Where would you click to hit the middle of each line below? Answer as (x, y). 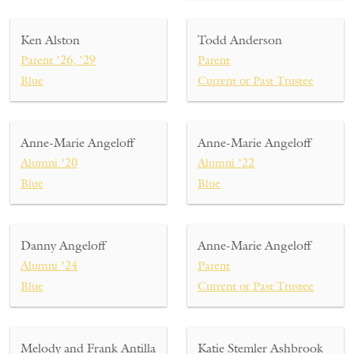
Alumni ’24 (49, 265)
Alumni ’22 (226, 163)
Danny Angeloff (63, 245)
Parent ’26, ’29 (58, 60)
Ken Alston (50, 40)
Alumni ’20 (49, 163)
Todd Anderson (240, 40)
